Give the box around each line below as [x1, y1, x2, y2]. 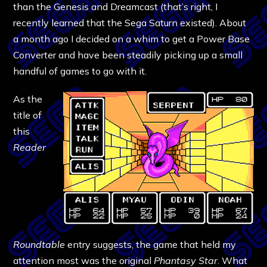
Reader [13, 141, 46, 153]
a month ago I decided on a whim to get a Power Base [13, 32, 250, 45]
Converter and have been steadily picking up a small [13, 48, 243, 61]
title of [13, 108, 42, 121]
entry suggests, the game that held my [65, 238, 237, 250]
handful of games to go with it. [13, 64, 147, 77]
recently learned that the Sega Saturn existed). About [13, 16, 247, 29]
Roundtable [13, 238, 66, 250]
